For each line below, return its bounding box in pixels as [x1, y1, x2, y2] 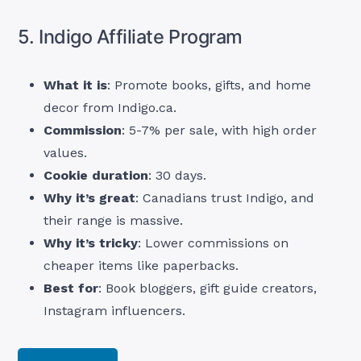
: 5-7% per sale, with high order [122, 122, 317, 139]
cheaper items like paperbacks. [44, 258, 239, 274]
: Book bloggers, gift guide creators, [98, 280, 317, 297]
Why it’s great [44, 190, 136, 206]
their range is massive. [44, 213, 184, 229]
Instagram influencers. [44, 303, 186, 319]
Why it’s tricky [44, 235, 139, 251]
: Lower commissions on [138, 235, 289, 251]
